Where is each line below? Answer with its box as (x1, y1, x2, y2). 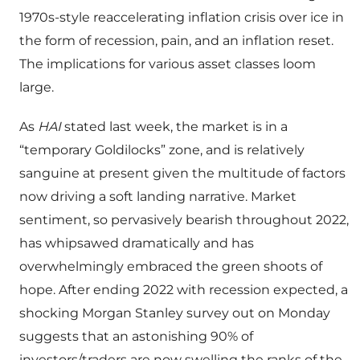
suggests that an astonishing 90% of (19, 329, 253, 345)
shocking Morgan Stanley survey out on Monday (19, 305, 330, 321)
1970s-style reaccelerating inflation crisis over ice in (19, 10, 344, 26)
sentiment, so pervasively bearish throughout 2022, (19, 212, 349, 228)
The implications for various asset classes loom (19, 56, 316, 72)
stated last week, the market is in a (61, 119, 288, 135)
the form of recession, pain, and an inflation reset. (19, 33, 333, 49)
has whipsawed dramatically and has (19, 235, 254, 252)
